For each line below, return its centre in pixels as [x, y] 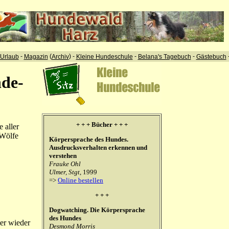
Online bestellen [81, 180]
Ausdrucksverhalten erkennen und [98, 147]
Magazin [36, 56]
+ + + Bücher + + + [102, 124]
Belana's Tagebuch [164, 56]
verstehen [64, 156]
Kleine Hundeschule [104, 56]
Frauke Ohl [65, 164]
